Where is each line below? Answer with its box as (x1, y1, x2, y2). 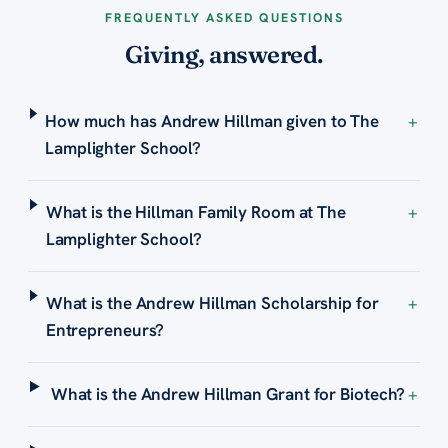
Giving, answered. (125, 39, 323, 69)
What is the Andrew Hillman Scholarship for (45, 291, 379, 314)
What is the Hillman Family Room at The (45, 200, 346, 223)
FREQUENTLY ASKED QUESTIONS (104, 8, 344, 26)
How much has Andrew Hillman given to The (45, 109, 380, 132)
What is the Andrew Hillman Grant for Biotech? (50, 382, 406, 405)
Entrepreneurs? (45, 318, 165, 341)
